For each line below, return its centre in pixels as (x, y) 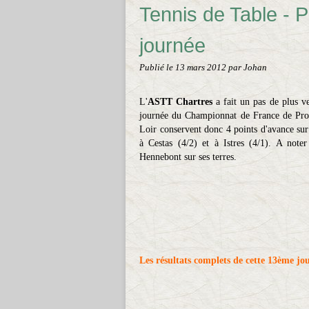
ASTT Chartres (180, 102)
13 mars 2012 (202, 68)
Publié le (157, 68)
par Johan (248, 68)
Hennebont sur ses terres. (188, 157)
